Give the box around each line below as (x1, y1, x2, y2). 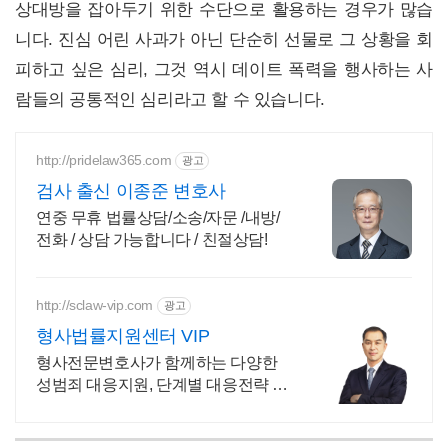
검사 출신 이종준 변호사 (36, 180, 226, 201)
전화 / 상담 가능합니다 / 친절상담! (36, 230, 268, 248)
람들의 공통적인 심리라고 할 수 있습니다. (15, 89, 325, 109)
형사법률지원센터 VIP (36, 325, 210, 346)
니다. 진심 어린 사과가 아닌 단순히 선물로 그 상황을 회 (15, 29, 433, 49)
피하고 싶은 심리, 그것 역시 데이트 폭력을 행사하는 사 (15, 59, 433, 79)
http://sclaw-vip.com (36, 297, 153, 314)
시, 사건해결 (36, 397, 122, 415)
